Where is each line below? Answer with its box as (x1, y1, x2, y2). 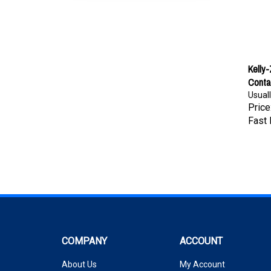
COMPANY (62, 229, 107, 241)
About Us (62, 253, 97, 263)
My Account (180, 253, 225, 263)
